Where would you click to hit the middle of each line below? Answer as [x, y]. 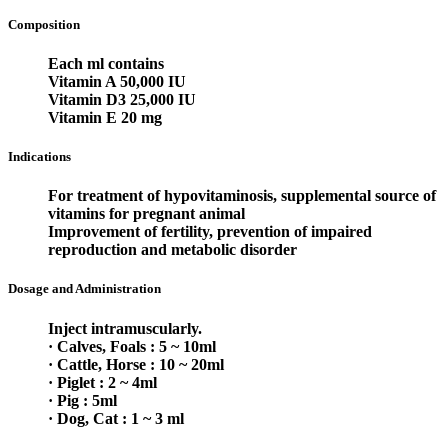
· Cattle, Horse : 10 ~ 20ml [136, 364]
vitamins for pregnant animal [146, 214]
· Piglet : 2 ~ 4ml [102, 382]
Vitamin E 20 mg [105, 117]
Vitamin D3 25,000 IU [122, 99]
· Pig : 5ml [82, 400]
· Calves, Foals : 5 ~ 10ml [132, 346]
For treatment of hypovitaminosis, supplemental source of [242, 196]
